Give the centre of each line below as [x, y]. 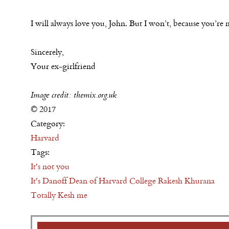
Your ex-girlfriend [63, 66]
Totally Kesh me [59, 195]
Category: [49, 123]
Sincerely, [47, 52]
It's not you [50, 166]
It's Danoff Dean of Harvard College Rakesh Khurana [123, 180]
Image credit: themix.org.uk [74, 95]
